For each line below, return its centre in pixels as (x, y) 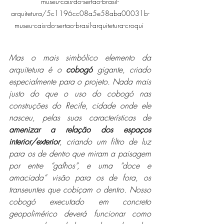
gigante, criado (124, 70)
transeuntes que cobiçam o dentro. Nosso (80, 190)
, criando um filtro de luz (105, 142)
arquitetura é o (38, 70)
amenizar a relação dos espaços (80, 130)
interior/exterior (34, 142)
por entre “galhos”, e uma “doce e (80, 166)
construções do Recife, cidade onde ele (80, 106)
